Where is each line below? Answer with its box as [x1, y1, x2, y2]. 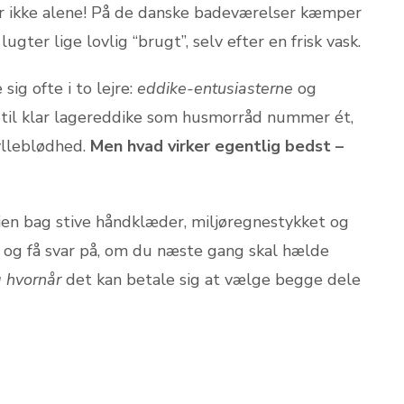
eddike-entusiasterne [137, 78, 293, 99]
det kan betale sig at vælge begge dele [61, 269, 361, 290]
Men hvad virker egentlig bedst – [90, 135, 344, 157]
